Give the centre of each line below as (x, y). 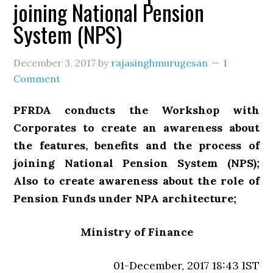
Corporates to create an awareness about (136, 128)
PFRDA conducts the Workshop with (136, 110)
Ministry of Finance (136, 232)
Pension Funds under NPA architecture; (125, 198)
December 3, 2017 (55, 63)
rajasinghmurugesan (160, 63)
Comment (37, 79)
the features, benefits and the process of (136, 145)
